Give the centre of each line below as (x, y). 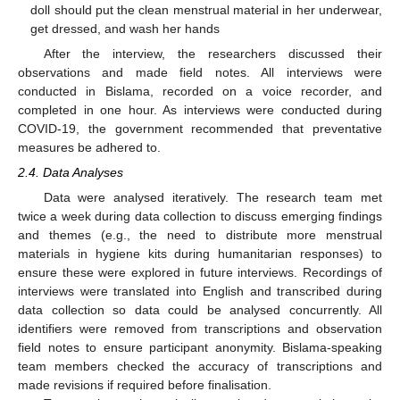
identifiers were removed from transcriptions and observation (200, 329)
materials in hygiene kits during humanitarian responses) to (200, 254)
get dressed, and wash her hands (125, 28)
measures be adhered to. (89, 147)
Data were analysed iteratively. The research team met (212, 198)
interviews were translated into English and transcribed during (200, 292)
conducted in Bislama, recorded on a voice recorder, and (200, 91)
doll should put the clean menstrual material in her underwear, (206, 9)
